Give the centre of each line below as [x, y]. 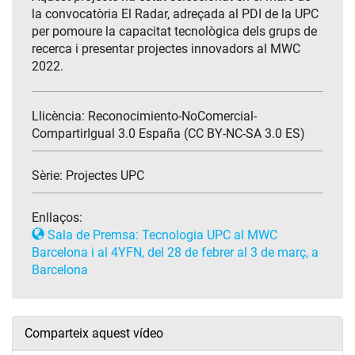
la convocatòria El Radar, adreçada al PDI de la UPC [175, 14]
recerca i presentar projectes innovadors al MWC [166, 49]
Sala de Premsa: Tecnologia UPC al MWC [161, 235]
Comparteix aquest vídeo [94, 334]
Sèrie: [49, 176]
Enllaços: [57, 218]
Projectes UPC [105, 176]
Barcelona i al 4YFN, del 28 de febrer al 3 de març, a [175, 253]
